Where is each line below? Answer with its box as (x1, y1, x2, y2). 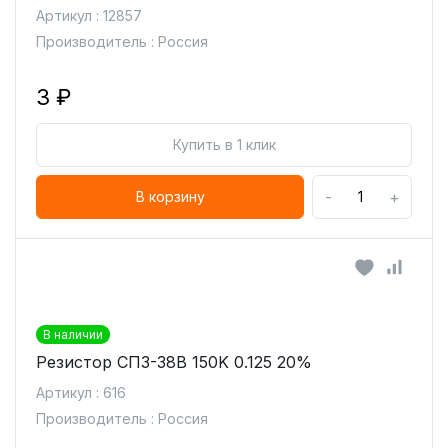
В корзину (135, 188, 205, 205)
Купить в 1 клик (172, 136, 276, 153)
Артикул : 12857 (36, 7, 142, 24)
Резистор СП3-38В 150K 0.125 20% (36, 352, 312, 372)
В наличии (43, 327, 103, 342)
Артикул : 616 (36, 384, 126, 401)
